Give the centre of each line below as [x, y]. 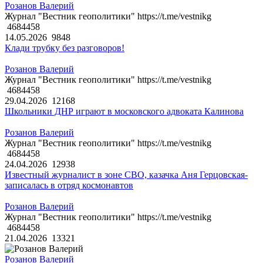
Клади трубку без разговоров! [65, 48]
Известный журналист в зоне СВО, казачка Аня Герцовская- [126, 175]
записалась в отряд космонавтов [69, 186]
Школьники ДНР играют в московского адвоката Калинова [124, 112]
